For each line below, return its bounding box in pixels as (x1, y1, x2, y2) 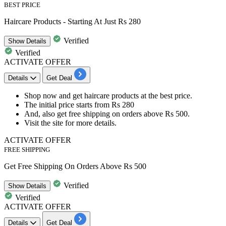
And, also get (24, 109, 69, 119)
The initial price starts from (24, 100, 111, 109)
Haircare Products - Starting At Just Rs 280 (4, 17, 141, 26)
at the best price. (139, 91, 192, 100)
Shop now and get (24, 91, 84, 100)
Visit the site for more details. (24, 119, 117, 128)
